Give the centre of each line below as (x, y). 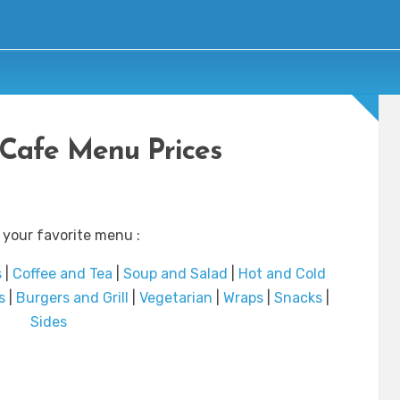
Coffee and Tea (62, 274)
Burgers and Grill (72, 298)
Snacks (298, 298)
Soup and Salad (175, 274)
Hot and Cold (282, 274)
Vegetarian (175, 298)
